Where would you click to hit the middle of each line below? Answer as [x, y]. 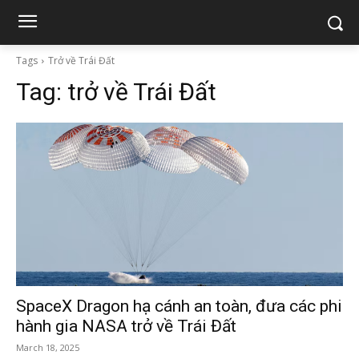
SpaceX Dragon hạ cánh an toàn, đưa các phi [179, 306]
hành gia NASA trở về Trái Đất [126, 326]
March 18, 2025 [48, 347]
